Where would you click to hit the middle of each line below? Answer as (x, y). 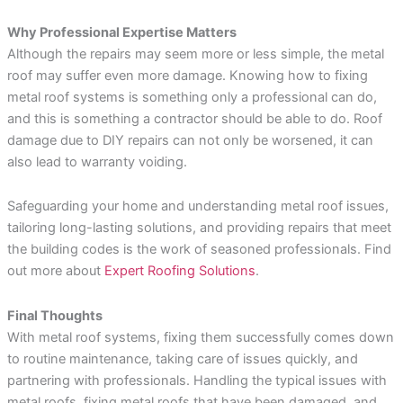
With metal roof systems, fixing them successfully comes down (200, 337)
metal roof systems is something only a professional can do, (192, 97)
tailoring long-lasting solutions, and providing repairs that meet (199, 228)
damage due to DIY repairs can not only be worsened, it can (190, 140)
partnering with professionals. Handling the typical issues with (197, 380)
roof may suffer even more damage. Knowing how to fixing (187, 75)
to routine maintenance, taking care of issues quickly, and (182, 358)
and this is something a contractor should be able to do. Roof (194, 118)
